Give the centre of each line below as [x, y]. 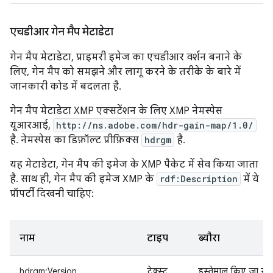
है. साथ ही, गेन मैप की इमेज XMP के [83, 179]
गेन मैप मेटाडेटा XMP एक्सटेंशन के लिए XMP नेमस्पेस [116, 111]
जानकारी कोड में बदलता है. [66, 86]
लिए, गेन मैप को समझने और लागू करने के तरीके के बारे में [125, 72]
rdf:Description [199, 179]
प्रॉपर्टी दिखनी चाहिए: [52, 193]
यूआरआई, [31, 125]
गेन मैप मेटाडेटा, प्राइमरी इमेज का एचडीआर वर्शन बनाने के [126, 57]
